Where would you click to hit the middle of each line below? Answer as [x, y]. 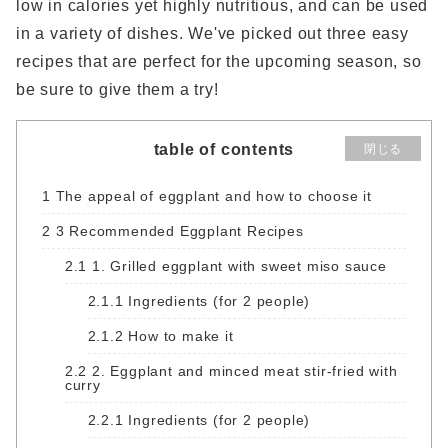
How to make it [178, 336]
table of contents [224, 149]
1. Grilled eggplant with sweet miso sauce [237, 266]
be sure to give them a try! [117, 89]
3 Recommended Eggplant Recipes [177, 231]
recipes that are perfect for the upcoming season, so [219, 61]
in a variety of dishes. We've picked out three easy [212, 33]
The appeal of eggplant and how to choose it [211, 196]
